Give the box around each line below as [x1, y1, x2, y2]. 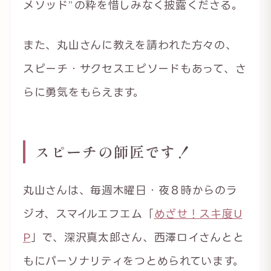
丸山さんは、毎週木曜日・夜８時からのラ [22, 183, 238, 196]
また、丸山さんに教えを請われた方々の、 [22, 38, 237, 51]
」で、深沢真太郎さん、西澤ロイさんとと [30, 230, 244, 243]
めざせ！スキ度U [154, 207, 243, 220]
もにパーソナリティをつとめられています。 [22, 254, 244, 267]
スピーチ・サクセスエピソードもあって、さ [22, 62, 247, 74]
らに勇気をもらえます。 [22, 85, 145, 98]
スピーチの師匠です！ [34, 141, 192, 163]
